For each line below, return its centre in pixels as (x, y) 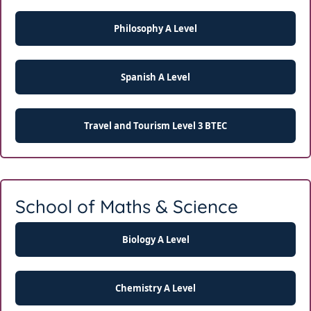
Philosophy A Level (155, 28)
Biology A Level (155, 239)
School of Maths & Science (127, 207)
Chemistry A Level (155, 288)
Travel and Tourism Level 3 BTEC (155, 125)
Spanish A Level (155, 77)
